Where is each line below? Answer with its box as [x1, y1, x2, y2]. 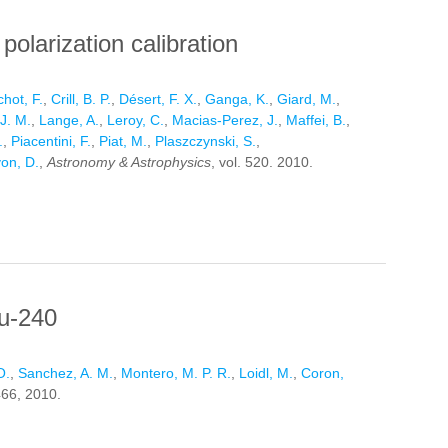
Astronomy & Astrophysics [47, 154, 211, 171]
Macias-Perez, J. [172, 112, 278, 129]
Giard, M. [277, 91, 336, 108]
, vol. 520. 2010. [211, 154, 313, 171]
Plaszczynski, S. [155, 133, 256, 150]
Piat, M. [99, 133, 147, 150]
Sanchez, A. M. [18, 365, 113, 382]
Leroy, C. [107, 112, 164, 129]
